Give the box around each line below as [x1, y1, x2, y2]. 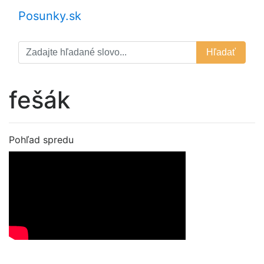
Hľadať [206, 47, 236, 57]
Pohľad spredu [9, 134, 74, 146]
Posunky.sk [18, 9, 81, 23]
